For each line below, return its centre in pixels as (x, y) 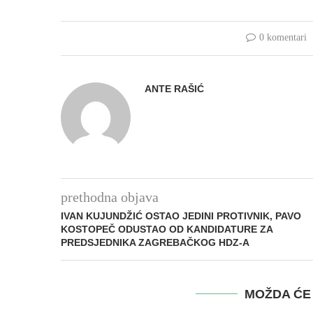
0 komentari (283, 38)
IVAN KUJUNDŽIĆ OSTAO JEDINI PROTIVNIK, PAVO (181, 216)
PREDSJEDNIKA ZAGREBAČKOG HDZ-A (155, 243)
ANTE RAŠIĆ (174, 89)
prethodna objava (110, 197)
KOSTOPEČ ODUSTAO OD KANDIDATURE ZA (167, 230)
